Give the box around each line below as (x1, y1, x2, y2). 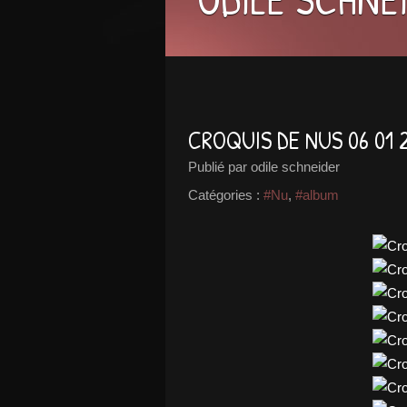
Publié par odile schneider (188, 159, 340, 174)
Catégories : (188, 187, 260, 203)
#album (295, 187, 339, 203)
